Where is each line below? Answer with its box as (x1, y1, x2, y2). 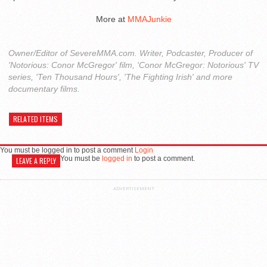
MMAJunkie (127, 14, 172, 24)
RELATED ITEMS (13, 113, 58, 124)
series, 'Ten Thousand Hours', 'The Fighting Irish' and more (8, 72, 232, 82)
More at (95, 14, 128, 24)
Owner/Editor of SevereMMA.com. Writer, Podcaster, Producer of (8, 48, 253, 58)
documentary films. (8, 83, 80, 94)
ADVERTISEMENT (113, 184, 154, 191)
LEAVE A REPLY (16, 155, 56, 166)
